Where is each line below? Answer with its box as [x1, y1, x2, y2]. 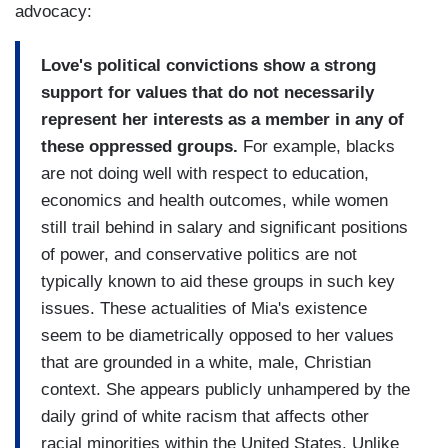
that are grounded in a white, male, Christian [41, 352, 371, 372]
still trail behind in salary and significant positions [41, 217, 408, 237]
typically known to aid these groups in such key [41, 271, 395, 291]
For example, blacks [238, 136, 395, 156]
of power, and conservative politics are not [41, 244, 357, 264]
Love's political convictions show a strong [41, 55, 376, 75]
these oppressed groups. [41, 136, 238, 156]
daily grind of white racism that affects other [41, 406, 369, 426]
